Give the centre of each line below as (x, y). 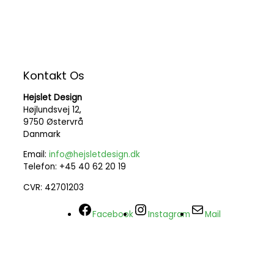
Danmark (42, 134)
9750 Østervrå (53, 122)
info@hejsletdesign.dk (94, 155)
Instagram (169, 214)
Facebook (113, 214)
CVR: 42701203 (54, 188)
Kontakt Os (54, 75)
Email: (36, 155)
